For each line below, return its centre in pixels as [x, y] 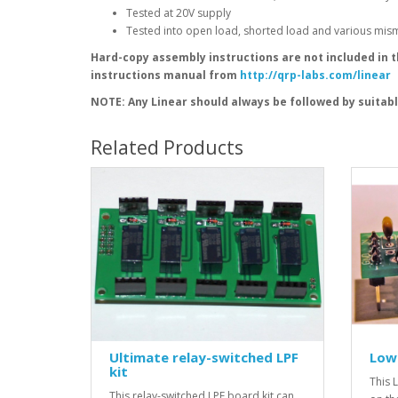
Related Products [167, 147]
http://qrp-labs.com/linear [315, 75]
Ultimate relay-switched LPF [204, 357]
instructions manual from [165, 75]
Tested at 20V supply [179, 12]
